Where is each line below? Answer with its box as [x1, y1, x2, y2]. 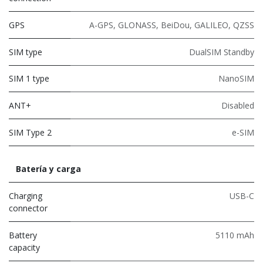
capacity [9, 241, 40, 253]
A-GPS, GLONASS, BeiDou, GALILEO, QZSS [89, 19, 254, 31]
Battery [9, 229, 37, 241]
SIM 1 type [9, 72, 49, 84]
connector [9, 202, 48, 214]
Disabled [221, 99, 254, 111]
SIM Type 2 [9, 126, 52, 138]
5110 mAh [215, 229, 254, 241]
